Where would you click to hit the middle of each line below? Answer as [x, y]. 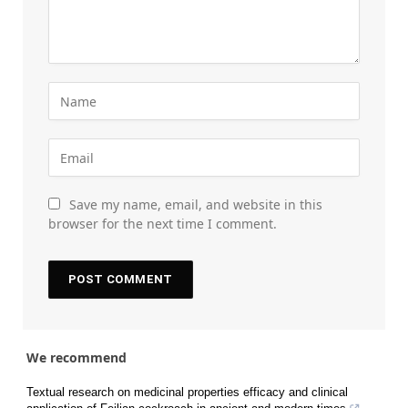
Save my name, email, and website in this [196, 205]
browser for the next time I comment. [163, 224]
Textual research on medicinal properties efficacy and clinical [187, 393]
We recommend [76, 358]
